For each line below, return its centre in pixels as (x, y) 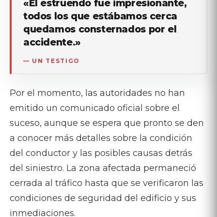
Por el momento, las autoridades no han (97, 93)
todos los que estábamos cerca (100, 16)
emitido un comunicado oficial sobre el (95, 108)
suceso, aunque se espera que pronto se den (107, 123)
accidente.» (52, 42)
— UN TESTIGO (52, 61)
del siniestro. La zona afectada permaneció (103, 168)
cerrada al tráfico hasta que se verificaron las (107, 183)
